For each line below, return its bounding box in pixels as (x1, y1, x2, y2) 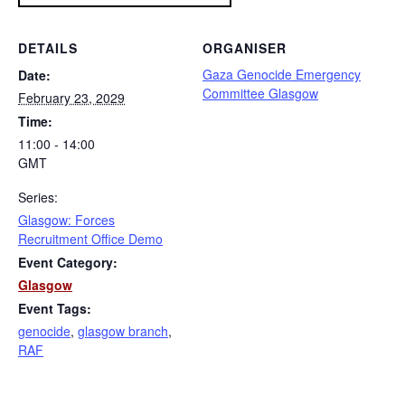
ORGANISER (202, 39, 287, 58)
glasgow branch (78, 322, 168, 341)
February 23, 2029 (18, 89, 125, 108)
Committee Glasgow (202, 84, 318, 103)
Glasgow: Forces (18, 211, 115, 230)
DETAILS (18, 39, 78, 58)
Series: (18, 188, 58, 207)
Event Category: (18, 253, 118, 272)
